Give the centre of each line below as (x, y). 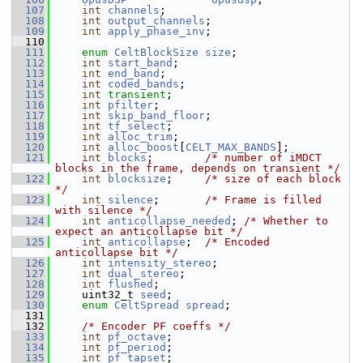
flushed (130, 284)
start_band (140, 63)
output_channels (156, 21)
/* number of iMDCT (263, 158)
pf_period (137, 347)
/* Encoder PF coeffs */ (156, 326)
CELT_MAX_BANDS (231, 147)
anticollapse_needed (169, 221)
